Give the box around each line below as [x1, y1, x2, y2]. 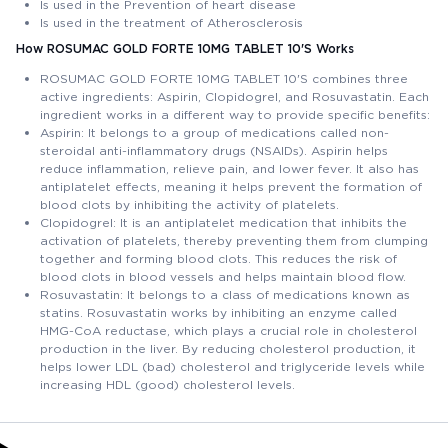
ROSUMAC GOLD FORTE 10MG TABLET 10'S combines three [40, 70, 408, 86]
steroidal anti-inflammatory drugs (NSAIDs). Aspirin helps [40, 142, 388, 158]
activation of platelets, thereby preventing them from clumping [40, 232, 428, 248]
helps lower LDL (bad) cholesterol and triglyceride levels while [40, 358, 425, 374]
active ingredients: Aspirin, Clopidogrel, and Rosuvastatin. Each [40, 88, 429, 104]
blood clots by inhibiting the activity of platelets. [40, 196, 339, 212]
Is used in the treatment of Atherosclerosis [40, 14, 303, 30]
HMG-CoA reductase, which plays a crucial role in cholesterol [40, 322, 417, 338]
